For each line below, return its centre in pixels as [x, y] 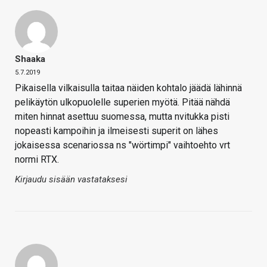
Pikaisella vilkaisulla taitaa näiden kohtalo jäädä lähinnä [128, 88]
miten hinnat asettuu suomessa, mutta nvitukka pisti [122, 117]
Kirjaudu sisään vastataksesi [71, 180]
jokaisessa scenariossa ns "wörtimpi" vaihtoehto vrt [122, 145]
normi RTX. [37, 160]
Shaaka [30, 59]
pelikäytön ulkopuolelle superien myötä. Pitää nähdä [122, 103]
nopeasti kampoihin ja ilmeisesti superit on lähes [117, 131]
